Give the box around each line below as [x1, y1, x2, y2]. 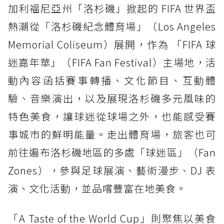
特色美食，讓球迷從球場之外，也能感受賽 [8, 108, 216, 123]
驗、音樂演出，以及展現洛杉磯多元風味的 [8, 90, 216, 105]
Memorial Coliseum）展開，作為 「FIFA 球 [8, 36, 216, 51]
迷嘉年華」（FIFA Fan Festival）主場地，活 [8, 54, 216, 69]
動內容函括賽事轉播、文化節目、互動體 [8, 72, 216, 87]
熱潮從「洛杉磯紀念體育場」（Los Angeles [8, 18, 216, 33]
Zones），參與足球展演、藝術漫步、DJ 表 [8, 162, 216, 177]
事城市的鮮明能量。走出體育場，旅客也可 [8, 126, 216, 141]
